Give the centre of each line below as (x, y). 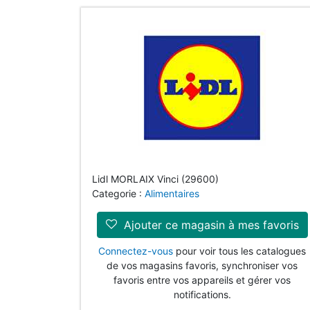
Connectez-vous (136, 251)
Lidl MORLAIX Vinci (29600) (155, 179)
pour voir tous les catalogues (239, 251)
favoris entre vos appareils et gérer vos (202, 280)
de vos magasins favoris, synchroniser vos (202, 265)
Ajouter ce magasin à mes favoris (209, 225)
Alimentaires (172, 193)
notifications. (202, 294)
